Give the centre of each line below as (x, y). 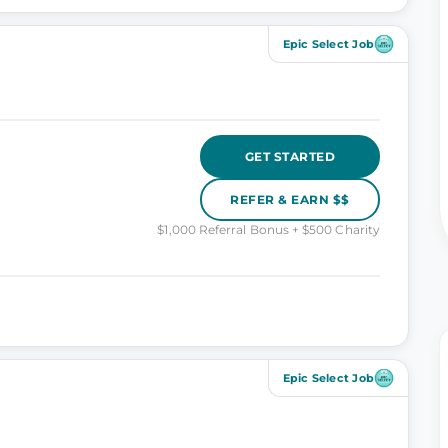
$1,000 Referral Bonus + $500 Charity (268, 229)
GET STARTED (290, 156)
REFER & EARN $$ (290, 199)
